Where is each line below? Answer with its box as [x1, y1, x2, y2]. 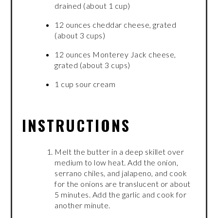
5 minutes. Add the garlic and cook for [54, 189, 187, 199]
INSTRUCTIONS [22, 113, 131, 136]
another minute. [54, 200, 110, 210]
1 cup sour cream [54, 79, 116, 89]
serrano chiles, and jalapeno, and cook [54, 168, 187, 178]
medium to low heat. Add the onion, [54, 157, 179, 167]
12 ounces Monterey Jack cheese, [54, 49, 176, 59]
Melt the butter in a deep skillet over [54, 146, 184, 156]
